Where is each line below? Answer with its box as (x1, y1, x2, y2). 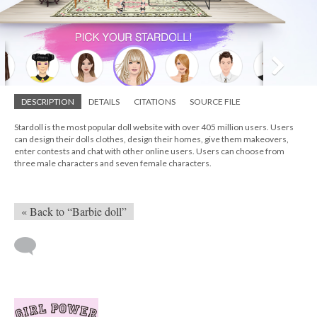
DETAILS (88, 96, 120, 108)
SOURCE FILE (190, 96, 241, 108)
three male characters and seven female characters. (14, 158, 212, 169)
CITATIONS (134, 96, 175, 108)
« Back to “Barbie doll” (21, 204, 127, 219)
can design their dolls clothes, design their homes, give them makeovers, (14, 134, 289, 145)
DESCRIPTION (21, 96, 74, 108)
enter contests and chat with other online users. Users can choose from (14, 146, 284, 157)
